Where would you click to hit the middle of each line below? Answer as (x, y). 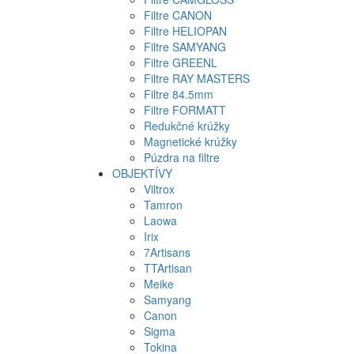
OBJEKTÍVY (142, 173)
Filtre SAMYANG (185, 47)
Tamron (163, 205)
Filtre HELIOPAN (185, 31)
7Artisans (167, 252)
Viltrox (159, 189)
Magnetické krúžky (190, 141)
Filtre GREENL (181, 62)
